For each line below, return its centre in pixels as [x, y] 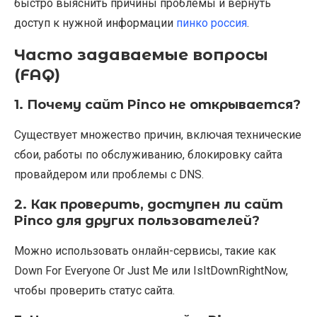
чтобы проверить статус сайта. [94, 291]
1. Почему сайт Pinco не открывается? [157, 105]
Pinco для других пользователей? [137, 221]
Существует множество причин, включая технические [158, 135]
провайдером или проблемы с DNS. [109, 175]
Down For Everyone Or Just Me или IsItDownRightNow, [151, 271]
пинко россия [212, 23]
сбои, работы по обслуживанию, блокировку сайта [148, 155]
